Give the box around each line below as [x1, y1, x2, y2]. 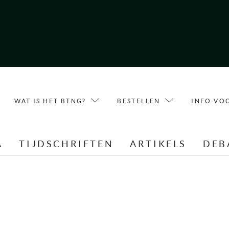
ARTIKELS [130, 139, 187, 150]
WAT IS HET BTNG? [14, 97, 86, 104]
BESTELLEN [117, 97, 161, 104]
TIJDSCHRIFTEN [19, 139, 114, 150]
